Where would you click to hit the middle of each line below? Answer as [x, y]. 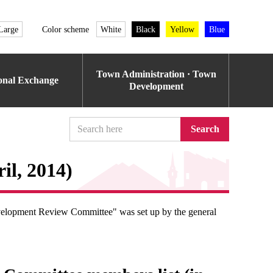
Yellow [182, 29]
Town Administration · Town [156, 74]
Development [156, 86]
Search [205, 129]
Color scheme [66, 29]
